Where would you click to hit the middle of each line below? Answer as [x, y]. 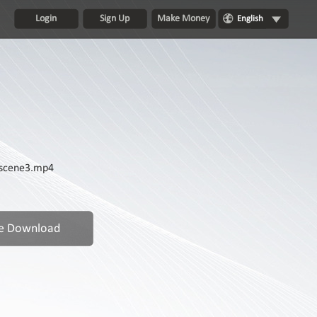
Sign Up [115, 19]
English [250, 19]
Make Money [184, 19]
